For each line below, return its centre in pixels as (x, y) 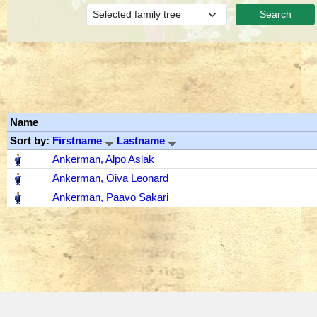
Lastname (142, 140)
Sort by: (31, 140)
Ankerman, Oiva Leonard (110, 178)
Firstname (79, 140)
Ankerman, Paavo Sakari (110, 197)
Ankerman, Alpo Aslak (103, 159)
